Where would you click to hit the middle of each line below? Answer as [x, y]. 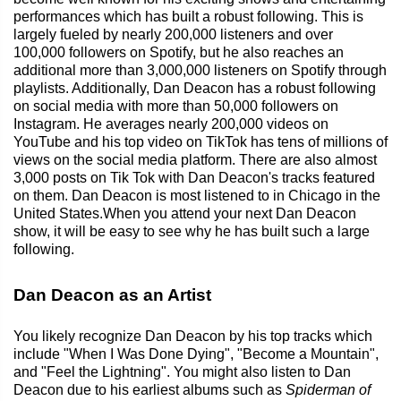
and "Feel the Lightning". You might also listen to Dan [182, 371]
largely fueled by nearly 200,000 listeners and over [173, 34]
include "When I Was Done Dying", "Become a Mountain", [196, 354]
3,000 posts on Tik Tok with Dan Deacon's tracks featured [194, 177]
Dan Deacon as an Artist [112, 294]
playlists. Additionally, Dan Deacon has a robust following [195, 88]
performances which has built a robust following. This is [188, 16]
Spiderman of [328, 389]
